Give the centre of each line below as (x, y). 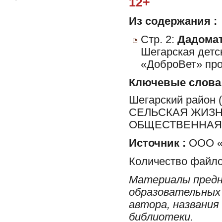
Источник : (157, 143)
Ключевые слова (175, 83)
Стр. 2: (159, 40)
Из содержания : (173, 21)
